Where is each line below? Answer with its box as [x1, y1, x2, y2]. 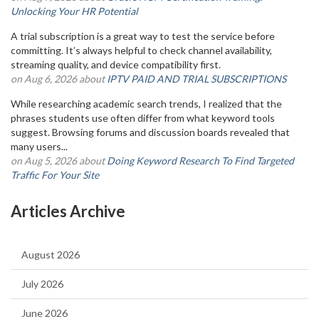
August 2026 [21, 249, 80, 261]
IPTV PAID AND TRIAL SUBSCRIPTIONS [107, 73, 286, 85]
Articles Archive [11, 202, 125, 221]
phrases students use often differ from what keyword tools [11, 112, 275, 124]
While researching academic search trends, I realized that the [11, 98, 282, 110]
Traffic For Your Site [11, 169, 99, 181]
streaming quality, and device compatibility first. [11, 58, 221, 70]
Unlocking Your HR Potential [11, 5, 138, 17]
